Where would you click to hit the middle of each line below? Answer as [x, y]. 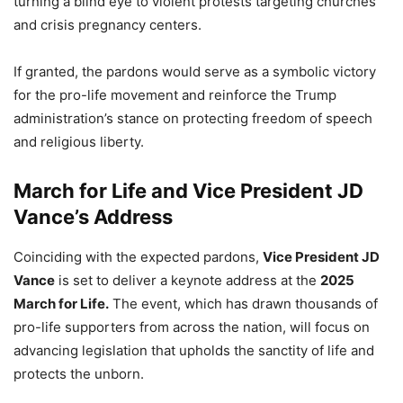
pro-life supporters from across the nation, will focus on [192, 327]
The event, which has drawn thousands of [243, 303]
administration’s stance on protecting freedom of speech [193, 118]
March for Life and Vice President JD [188, 190]
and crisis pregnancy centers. [107, 24]
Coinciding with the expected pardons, [138, 256]
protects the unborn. [79, 373]
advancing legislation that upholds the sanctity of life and [194, 350]
